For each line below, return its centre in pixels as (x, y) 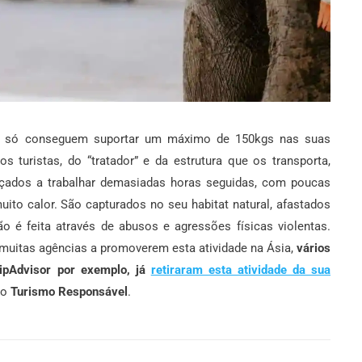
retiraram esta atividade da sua (241, 270)
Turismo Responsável (69, 292)
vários (314, 248)
